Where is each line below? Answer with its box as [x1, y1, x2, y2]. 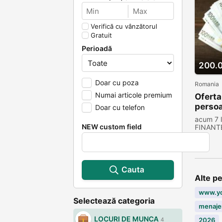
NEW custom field [82, 122, 142, 131]
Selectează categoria [73, 196, 155, 206]
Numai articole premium [95, 91, 172, 99]
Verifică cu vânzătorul [91, 22, 157, 30]
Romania [195, 80, 219, 88]
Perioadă [82, 44, 112, 53]
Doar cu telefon [95, 103, 145, 111]
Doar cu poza [95, 78, 139, 87]
